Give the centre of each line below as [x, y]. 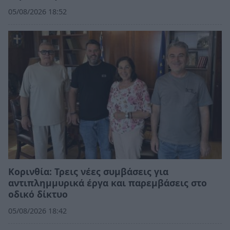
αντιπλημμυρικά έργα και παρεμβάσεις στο [108, 183]
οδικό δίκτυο [38, 194]
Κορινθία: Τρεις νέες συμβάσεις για [88, 171]
